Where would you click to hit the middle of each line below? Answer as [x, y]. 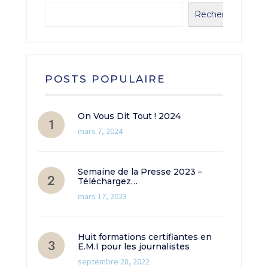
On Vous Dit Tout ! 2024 [129, 116]
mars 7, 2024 [100, 131]
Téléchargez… [108, 182]
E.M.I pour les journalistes [134, 247]
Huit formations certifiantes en [145, 237]
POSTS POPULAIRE [105, 79]
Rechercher [219, 15]
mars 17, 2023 [102, 197]
